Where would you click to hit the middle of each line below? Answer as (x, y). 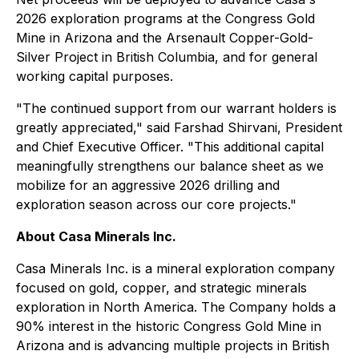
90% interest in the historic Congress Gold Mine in (169, 326)
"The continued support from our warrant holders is (176, 108)
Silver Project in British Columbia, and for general (167, 57)
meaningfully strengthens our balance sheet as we (170, 166)
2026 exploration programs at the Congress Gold (165, 18)
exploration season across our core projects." (156, 204)
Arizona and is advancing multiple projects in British (173, 345)
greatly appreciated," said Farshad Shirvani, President (179, 127)
